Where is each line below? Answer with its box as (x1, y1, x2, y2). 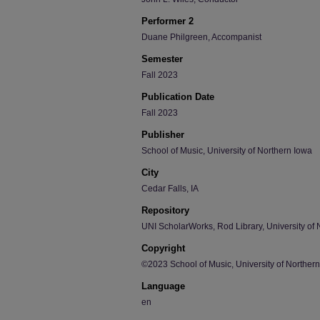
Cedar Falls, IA (141, 184, 199, 194)
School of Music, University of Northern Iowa (141, 146, 312, 156)
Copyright (141, 243, 185, 254)
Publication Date (141, 91, 214, 102)
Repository (141, 205, 189, 216)
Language (141, 281, 185, 291)
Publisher (141, 129, 184, 140)
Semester (141, 54, 183, 64)
